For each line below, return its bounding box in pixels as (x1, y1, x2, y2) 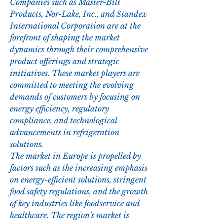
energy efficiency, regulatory (10, 104, 109, 114)
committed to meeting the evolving (10, 80, 134, 90)
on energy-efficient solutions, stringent (10, 175, 147, 185)
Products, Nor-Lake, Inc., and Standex (10, 9, 147, 19)
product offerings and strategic (10, 56, 119, 67)
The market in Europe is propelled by (10, 151, 141, 161)
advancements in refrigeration (10, 127, 119, 138)
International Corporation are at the (10, 21, 141, 31)
